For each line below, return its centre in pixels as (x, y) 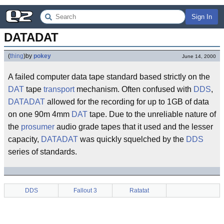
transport (59, 89)
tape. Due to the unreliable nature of (152, 114)
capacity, (24, 139)
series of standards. (42, 152)
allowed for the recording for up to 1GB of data (127, 102)
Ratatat (139, 190)
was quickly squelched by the (132, 139)
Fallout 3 (85, 190)
